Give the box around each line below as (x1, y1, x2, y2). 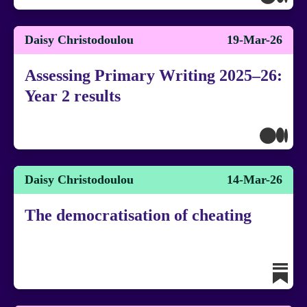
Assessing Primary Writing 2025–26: (25, 66, 282, 84)
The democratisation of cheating (25, 206, 251, 224)
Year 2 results (25, 87, 121, 105)
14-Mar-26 (227, 173, 282, 186)
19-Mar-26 (227, 33, 282, 47)
